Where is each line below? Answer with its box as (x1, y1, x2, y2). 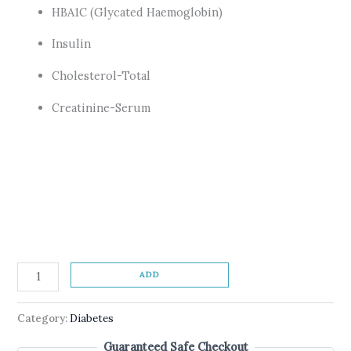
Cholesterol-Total (52, 68, 151, 84)
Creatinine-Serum (52, 100, 151, 115)
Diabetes (70, 311, 114, 325)
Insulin (52, 36, 92, 52)
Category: (17, 311, 71, 325)
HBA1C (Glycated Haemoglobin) (52, 4, 223, 20)
